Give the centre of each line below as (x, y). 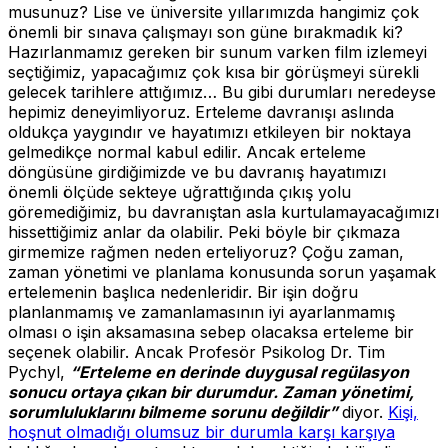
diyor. (362, 411)
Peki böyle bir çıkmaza (314, 231)
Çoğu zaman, (353, 251)
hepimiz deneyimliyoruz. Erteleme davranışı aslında (201, 111)
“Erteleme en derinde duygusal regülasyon (239, 371)
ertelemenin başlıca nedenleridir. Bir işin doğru (183, 291)
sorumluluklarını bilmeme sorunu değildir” (173, 411)
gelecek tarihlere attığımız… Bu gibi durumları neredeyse (222, 91)
